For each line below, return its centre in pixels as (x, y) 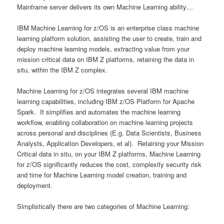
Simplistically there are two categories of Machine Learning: (103, 206)
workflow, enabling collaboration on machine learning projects (105, 122)
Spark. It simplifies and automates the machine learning (99, 112)
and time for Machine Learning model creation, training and (102, 175)
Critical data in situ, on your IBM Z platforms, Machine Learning (109, 154)
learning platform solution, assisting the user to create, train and (109, 38)
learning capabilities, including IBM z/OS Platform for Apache (106, 101)
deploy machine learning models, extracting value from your (103, 49)
